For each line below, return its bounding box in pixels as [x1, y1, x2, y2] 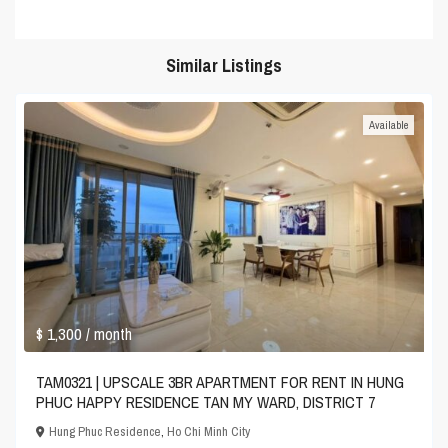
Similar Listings [166, 53, 282, 79]
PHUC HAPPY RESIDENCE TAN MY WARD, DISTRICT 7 [36, 391, 376, 414]
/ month [86, 323, 133, 346]
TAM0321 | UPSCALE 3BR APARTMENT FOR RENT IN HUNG [36, 371, 405, 394]
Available [368, 118, 408, 133]
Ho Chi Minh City [167, 423, 251, 441]
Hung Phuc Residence [49, 423, 162, 441]
